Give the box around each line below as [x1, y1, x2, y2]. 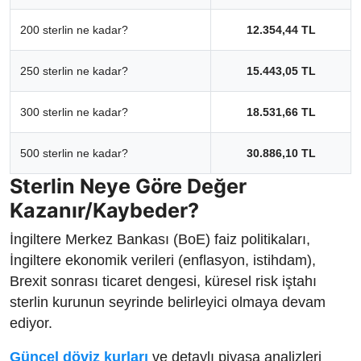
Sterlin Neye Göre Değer [10, 173, 247, 198]
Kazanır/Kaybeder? [10, 197, 199, 222]
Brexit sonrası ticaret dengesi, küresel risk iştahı [10, 272, 317, 289]
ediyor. [10, 314, 52, 331]
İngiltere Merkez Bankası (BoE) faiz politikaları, [10, 230, 310, 247]
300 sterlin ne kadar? [20, 105, 128, 118]
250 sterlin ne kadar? [20, 64, 128, 77]
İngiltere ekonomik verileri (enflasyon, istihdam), [10, 251, 316, 268]
